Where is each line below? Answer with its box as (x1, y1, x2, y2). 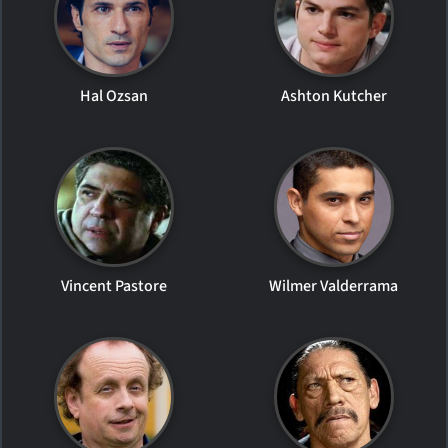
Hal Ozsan (80, 84, 149, 107)
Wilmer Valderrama (269, 274, 399, 297)
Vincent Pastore (61, 274, 168, 297)
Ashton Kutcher (280, 84, 387, 107)
